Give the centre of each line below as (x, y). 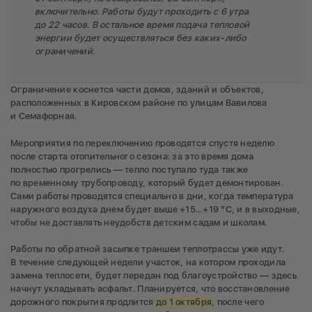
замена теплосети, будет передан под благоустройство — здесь (154, 276)
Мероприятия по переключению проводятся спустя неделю (143, 143)
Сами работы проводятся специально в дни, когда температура (152, 196)
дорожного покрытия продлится (83, 302)
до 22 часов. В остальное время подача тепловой (142, 25)
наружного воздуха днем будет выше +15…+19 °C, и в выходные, (155, 209)
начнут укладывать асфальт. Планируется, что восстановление (150, 289)
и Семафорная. (44, 116)
